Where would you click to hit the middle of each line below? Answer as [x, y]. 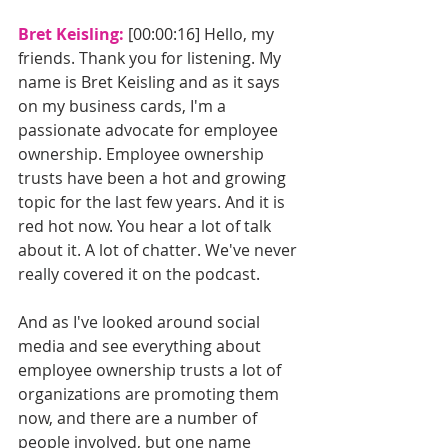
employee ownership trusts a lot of [151, 369]
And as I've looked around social [141, 321]
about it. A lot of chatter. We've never [159, 249]
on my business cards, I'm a [124, 105]
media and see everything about [141, 345]
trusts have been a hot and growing [154, 177]
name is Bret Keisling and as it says [151, 81]
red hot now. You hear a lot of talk [146, 225]
